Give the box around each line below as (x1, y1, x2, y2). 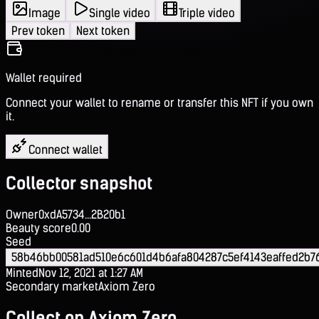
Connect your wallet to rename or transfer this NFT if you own (6, 95, 313, 110)
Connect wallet (28, 142, 103, 157)
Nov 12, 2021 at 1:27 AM (38, 266, 143, 280)
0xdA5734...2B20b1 (38, 207, 125, 221)
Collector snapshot (6, 172, 152, 194)
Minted (6, 266, 38, 280)
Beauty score (6, 221, 71, 235)
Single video (89, 6, 150, 20)
